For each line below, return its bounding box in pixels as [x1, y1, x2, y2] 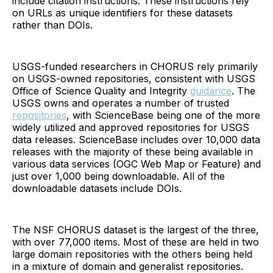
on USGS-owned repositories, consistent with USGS [12, 72, 255, 85]
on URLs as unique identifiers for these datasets [12, 6, 233, 19]
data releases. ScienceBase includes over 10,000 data [12, 133, 260, 146]
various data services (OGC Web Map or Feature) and [12, 157, 261, 170]
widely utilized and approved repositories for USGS [12, 121, 249, 133]
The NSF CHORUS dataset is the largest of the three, [12, 223, 259, 236]
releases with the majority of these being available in [12, 145, 253, 158]
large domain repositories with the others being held [12, 247, 252, 260]
